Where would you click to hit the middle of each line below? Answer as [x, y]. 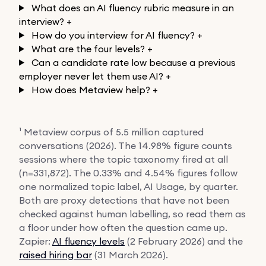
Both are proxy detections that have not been [124, 200]
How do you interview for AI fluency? [113, 35]
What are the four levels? [88, 48]
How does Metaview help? [91, 89]
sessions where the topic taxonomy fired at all [123, 159]
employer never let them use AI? [91, 76]
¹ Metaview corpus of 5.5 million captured [111, 132]
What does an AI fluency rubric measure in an [132, 7]
